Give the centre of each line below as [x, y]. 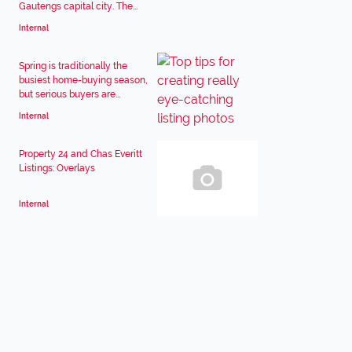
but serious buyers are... [70, 94]
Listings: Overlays [57, 168]
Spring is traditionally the [73, 66]
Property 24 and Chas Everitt [81, 154]
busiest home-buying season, [83, 80]
